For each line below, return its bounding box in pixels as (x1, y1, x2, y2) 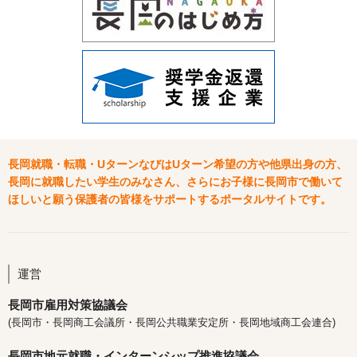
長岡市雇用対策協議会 (8, 298, 127, 312)
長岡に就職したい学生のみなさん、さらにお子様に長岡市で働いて (8, 175, 343, 188)
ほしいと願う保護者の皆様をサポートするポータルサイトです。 (8, 193, 331, 206)
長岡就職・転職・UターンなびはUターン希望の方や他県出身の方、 (8, 158, 347, 171)
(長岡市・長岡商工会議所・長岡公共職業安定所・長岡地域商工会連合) (8, 316, 335, 328)
